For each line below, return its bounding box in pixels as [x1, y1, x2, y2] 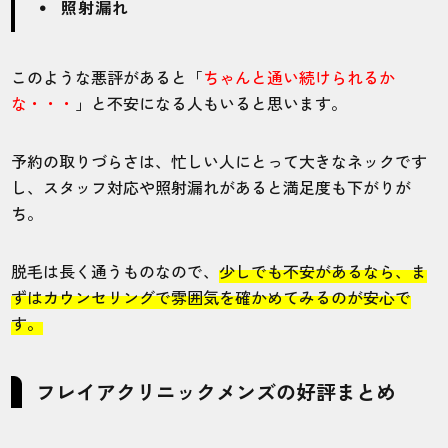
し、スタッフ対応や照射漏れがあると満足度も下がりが [11, 174, 412, 199]
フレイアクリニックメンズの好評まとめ [36, 376, 397, 406]
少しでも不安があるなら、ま [219, 258, 428, 283]
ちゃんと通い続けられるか [203, 64, 396, 89]
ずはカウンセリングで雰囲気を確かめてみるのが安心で [11, 284, 412, 309]
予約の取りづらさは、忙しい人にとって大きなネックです [11, 148, 428, 173]
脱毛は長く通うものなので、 [11, 258, 220, 283]
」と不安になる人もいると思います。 [75, 90, 348, 115]
